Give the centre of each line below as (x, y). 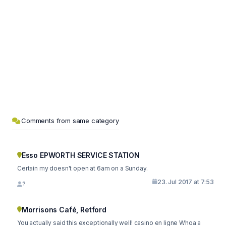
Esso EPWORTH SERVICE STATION (80, 155)
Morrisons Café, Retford (64, 209)
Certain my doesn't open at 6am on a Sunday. (82, 168)
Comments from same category (70, 120)
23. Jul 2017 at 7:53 (186, 182)
